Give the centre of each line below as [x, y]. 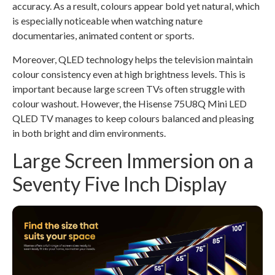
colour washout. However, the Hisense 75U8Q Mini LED [130, 103]
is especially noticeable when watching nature [107, 21]
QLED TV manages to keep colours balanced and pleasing [133, 118]
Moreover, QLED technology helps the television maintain [133, 59]
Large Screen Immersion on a [133, 161]
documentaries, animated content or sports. [103, 36]
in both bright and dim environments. [89, 133]
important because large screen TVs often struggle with [129, 88]
